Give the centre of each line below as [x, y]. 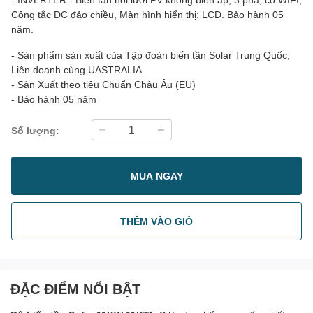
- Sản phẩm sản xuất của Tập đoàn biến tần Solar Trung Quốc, [151, 55]
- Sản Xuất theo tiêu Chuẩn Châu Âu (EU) [103, 84]
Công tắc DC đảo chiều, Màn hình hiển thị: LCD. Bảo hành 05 [147, 14]
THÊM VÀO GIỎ [156, 221]
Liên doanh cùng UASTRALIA [77, 70]
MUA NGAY [156, 175]
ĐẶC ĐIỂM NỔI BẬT [75, 289]
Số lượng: [35, 130]
